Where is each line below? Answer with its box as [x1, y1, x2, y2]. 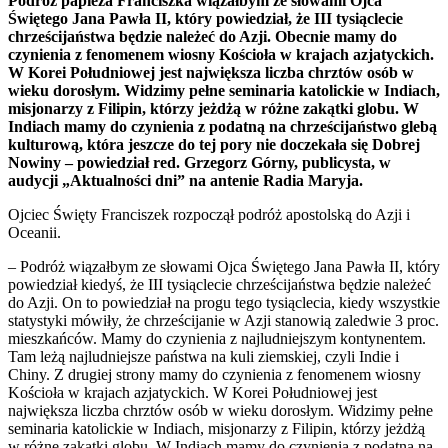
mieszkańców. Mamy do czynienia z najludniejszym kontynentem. [8, 329, 426, 347]
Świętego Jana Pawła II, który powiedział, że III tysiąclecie [8, 9, 403, 27]
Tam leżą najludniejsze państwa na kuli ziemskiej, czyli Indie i [8, 347, 399, 365]
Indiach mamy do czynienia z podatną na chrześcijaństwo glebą [8, 117, 437, 135]
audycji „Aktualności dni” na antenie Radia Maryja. [8, 171, 363, 189]
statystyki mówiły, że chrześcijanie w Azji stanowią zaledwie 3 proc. [8, 311, 439, 329]
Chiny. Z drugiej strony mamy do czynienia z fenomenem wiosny [8, 365, 421, 383]
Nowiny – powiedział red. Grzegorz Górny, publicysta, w [8, 153, 391, 171]
